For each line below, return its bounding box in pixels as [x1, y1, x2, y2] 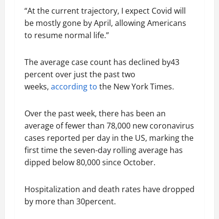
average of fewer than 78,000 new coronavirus [24, 120, 194, 131]
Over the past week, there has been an [24, 108, 166, 119]
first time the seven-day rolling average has [24, 145, 183, 155]
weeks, [24, 81, 51, 92]
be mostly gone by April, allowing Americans [24, 18, 186, 28]
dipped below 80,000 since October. [24, 157, 155, 168]
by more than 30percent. [24, 196, 116, 207]
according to [51, 81, 97, 92]
